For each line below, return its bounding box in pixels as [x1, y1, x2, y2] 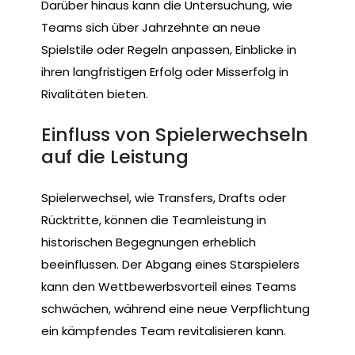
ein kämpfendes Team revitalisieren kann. [41, 322, 286, 339]
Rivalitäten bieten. [41, 85, 148, 102]
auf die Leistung [41, 143, 189, 170]
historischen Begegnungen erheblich [41, 233, 256, 250]
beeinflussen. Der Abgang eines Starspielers [41, 255, 300, 273]
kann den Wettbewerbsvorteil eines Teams [41, 277, 296, 295]
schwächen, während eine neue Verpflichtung [41, 300, 310, 317]
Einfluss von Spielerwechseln [41, 121, 308, 148]
